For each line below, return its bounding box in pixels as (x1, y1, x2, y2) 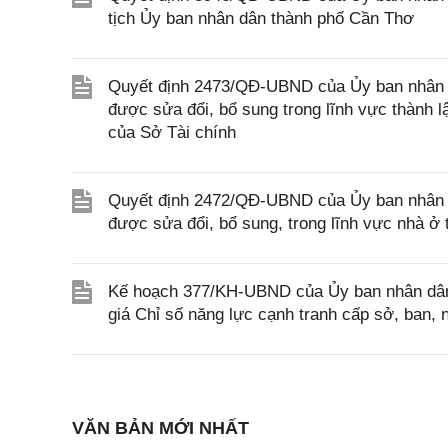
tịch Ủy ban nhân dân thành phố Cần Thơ (108, 9, 414, 28)
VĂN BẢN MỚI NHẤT (72, 418, 249, 438)
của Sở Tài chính (108, 123, 236, 142)
